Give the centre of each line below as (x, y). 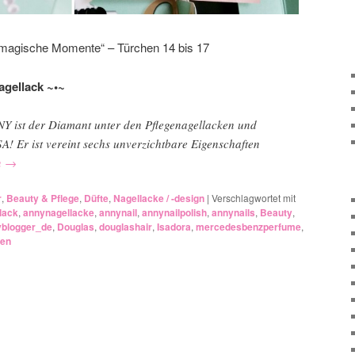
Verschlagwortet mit (254, 198)
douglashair (126, 227)
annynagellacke (59, 213)
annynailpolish (174, 213)
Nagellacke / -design (159, 198)
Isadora (174, 227)
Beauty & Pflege (43, 198)
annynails (233, 213)
